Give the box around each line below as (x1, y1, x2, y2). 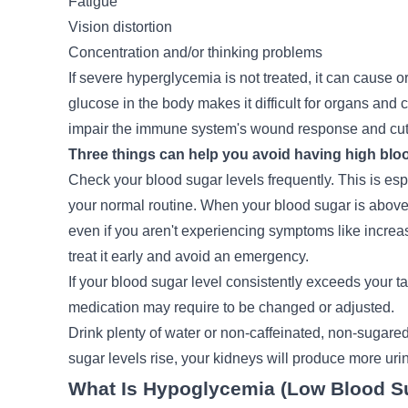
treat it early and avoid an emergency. (67, 249, 309, 265)
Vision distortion (67, 19, 172, 36)
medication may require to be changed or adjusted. (67, 300, 394, 316)
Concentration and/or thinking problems (67, 45, 322, 61)
